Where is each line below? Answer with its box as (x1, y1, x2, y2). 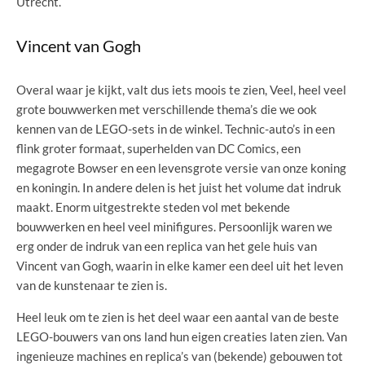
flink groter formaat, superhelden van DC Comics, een (16, 140, 301, 156)
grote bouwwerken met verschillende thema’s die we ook (16, 101, 317, 117)
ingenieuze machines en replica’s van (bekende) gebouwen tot (16, 348, 343, 363)
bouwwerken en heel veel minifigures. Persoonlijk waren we (16, 218, 332, 234)
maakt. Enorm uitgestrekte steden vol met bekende (16, 199, 290, 214)
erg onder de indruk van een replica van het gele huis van (16, 238, 317, 253)
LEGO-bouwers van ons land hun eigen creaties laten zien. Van (16, 328, 347, 344)
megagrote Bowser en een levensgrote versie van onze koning (16, 160, 346, 175)
